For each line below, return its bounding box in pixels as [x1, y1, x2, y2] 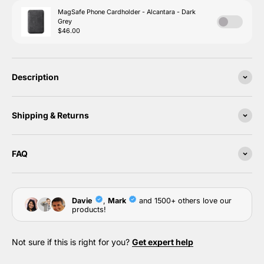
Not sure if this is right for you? [12, 237, 132, 247]
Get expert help [132, 237, 193, 247]
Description [12, 72, 59, 82]
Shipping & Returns [12, 110, 89, 120]
